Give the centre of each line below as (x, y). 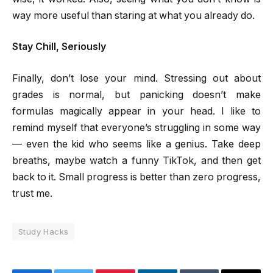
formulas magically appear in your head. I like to (136, 111)
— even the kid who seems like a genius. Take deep (136, 144)
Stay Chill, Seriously (59, 47)
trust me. (32, 193)
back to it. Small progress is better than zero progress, (136, 177)
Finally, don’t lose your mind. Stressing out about (136, 78)
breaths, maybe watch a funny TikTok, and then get (136, 160)
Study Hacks (44, 231)
